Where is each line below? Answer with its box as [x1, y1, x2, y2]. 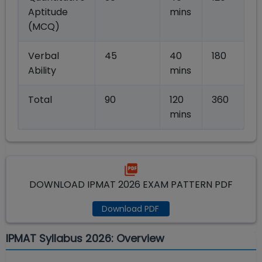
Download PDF [102, 202, 159, 215]
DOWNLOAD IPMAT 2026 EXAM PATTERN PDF [29, 178, 233, 192]
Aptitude [28, 5, 68, 19]
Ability [28, 64, 56, 78]
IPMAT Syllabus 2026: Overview [6, 231, 164, 246]
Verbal [28, 49, 59, 63]
